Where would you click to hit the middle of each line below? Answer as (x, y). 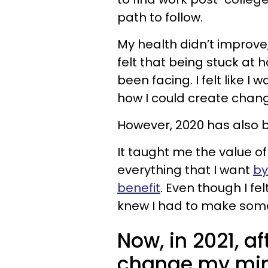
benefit (139, 188)
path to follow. (160, 17)
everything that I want (185, 170)
